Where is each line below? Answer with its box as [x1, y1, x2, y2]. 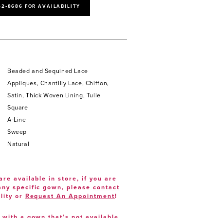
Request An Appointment [25, 193, 115, 200]
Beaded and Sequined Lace [7, 67, 88, 75]
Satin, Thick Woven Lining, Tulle [7, 91, 101, 99]
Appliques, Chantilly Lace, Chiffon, [7, 79, 109, 87]
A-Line [7, 116, 26, 124]
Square [7, 104, 28, 111]
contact [93, 184, 120, 192]
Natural [7, 140, 30, 148]
